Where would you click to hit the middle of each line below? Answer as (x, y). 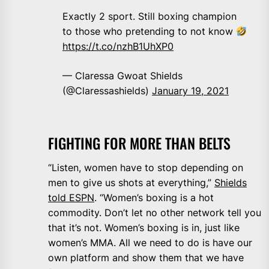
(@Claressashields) (107, 91)
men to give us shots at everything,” (131, 183)
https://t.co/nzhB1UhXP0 (118, 47)
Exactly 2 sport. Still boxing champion (150, 17)
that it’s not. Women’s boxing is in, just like (144, 228)
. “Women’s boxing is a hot (154, 198)
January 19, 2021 (190, 91)
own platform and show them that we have (146, 258)
